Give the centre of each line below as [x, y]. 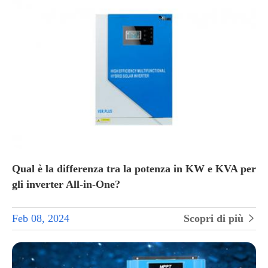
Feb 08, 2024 [41, 219]
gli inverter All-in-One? [66, 185]
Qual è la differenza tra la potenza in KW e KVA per [134, 169]
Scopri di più [215, 219]
